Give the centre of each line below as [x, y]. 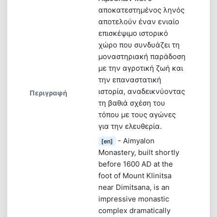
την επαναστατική [130, 79]
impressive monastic [134, 199]
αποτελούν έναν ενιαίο [139, 21]
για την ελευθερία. [130, 126]
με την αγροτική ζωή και [141, 68]
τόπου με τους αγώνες [137, 114]
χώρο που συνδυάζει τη [139, 45]
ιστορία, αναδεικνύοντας [142, 91]
